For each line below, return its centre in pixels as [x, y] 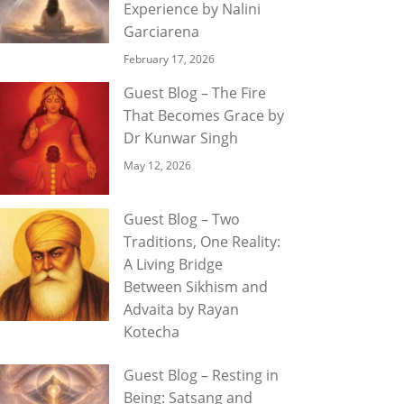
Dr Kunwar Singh [181, 138]
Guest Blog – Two [182, 219]
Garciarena [161, 32]
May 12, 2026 [157, 165]
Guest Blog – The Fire [195, 93]
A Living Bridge [173, 264]
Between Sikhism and [196, 287]
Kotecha [151, 332]
